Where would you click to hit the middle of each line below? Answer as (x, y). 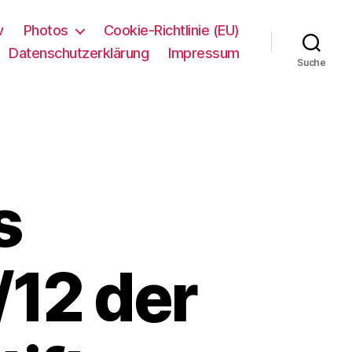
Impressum (204, 53)
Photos (46, 30)
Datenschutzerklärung (79, 53)
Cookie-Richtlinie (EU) (171, 30)
